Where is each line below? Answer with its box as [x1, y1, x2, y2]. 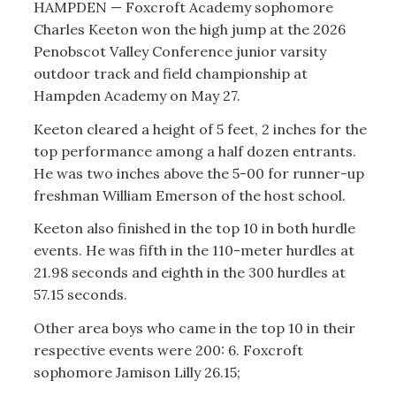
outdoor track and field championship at [33, 65, 308, 83]
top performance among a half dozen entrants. [33, 141, 356, 160]
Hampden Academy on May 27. [33, 87, 240, 105]
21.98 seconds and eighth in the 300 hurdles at [33, 263, 346, 282]
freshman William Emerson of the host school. [33, 186, 349, 204]
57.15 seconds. [33, 286, 127, 304]
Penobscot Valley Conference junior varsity [33, 42, 326, 61]
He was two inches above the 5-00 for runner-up [33, 164, 364, 182]
